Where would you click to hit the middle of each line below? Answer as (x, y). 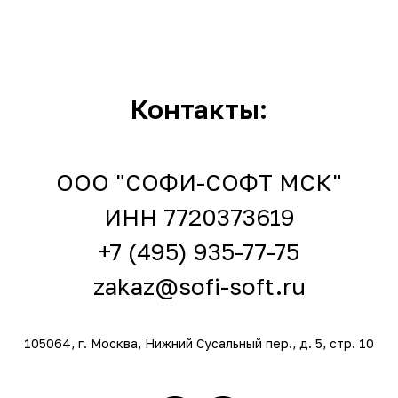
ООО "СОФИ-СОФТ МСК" (199, 183)
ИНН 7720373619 (199, 218)
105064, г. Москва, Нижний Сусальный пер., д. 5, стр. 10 (199, 344)
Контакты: (199, 110)
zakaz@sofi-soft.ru (199, 287)
